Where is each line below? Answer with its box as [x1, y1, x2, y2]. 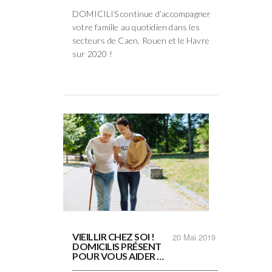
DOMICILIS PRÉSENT [72, 240, 161, 252]
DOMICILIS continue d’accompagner [72, 8, 211, 19]
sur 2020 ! [72, 48, 112, 59]
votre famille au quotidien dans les [72, 21, 200, 32]
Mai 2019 [183, 231, 216, 243]
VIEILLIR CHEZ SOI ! [72, 230, 155, 242]
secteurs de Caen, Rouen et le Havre [72, 35, 209, 46]
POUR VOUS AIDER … [72, 250, 164, 262]
